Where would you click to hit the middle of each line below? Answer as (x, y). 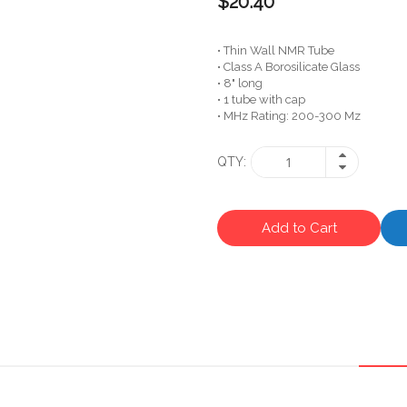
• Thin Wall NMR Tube (276, 50)
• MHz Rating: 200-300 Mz (289, 115)
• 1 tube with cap (261, 99)
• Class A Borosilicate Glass (288, 66)
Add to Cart (299, 228)
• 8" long (240, 83)
